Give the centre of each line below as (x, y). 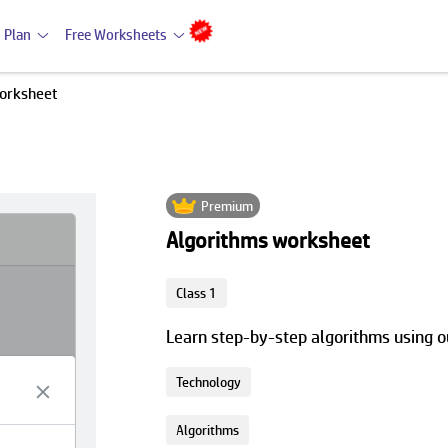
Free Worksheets (116, 34)
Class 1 (196, 293)
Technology (208, 382)
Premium (227, 205)
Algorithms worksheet (267, 240)
